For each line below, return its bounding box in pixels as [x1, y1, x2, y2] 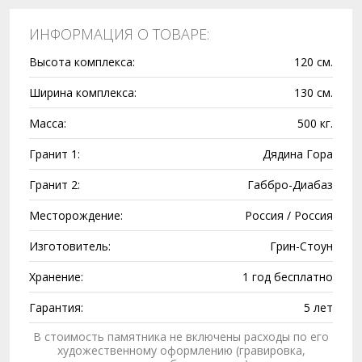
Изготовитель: [29, 238, 111, 254]
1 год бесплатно [242, 269, 333, 284]
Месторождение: [29, 208, 123, 223]
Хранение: [29, 269, 83, 284]
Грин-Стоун [270, 238, 333, 254]
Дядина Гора [263, 146, 333, 162]
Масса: [29, 116, 66, 131]
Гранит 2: [29, 177, 80, 192]
